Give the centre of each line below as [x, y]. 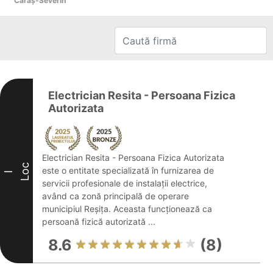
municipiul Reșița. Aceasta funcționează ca [127, 209]
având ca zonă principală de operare [115, 196]
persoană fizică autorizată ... [99, 222]
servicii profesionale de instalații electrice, [125, 183]
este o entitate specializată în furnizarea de [128, 170]
